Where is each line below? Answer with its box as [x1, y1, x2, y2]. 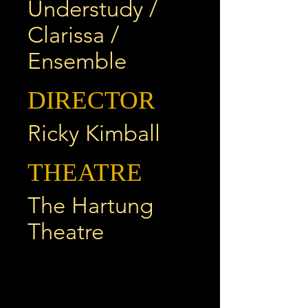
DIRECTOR [27, 86, 155, 114]
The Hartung [27, 192, 153, 219]
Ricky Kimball [27, 120, 160, 146]
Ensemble [27, 48, 126, 74]
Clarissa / [27, 22, 119, 48]
